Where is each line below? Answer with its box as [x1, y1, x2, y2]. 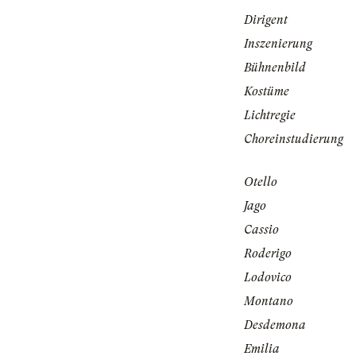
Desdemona [244, 318, 306, 333]
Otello [244, 175, 277, 190]
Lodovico [244, 270, 292, 285]
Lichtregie [244, 108, 296, 123]
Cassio [244, 222, 279, 238]
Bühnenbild [244, 60, 306, 75]
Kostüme [244, 84, 289, 99]
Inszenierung [244, 37, 312, 52]
